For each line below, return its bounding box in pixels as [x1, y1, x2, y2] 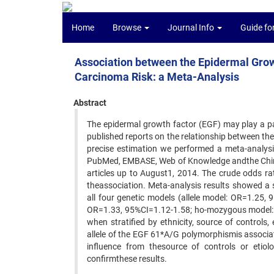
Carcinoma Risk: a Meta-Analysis [75, 70, 239, 83]
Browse [113, 23, 143, 32]
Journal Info [168, 23, 216, 32]
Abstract [73, 98, 106, 108]
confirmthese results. [87, 254, 167, 264]
